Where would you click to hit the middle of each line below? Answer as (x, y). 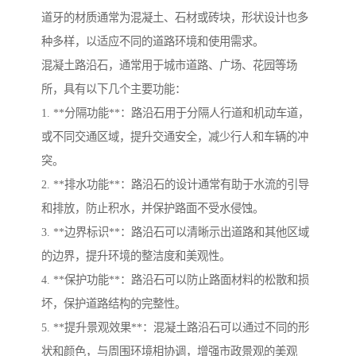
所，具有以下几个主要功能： (114, 89)
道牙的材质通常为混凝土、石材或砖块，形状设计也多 (175, 18)
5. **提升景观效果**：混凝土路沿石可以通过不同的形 (175, 328)
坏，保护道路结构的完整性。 (114, 304)
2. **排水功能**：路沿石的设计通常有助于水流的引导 (175, 185)
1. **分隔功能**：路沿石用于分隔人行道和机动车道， (175, 113)
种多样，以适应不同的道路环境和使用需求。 (153, 42)
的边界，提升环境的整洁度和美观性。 (136, 256)
